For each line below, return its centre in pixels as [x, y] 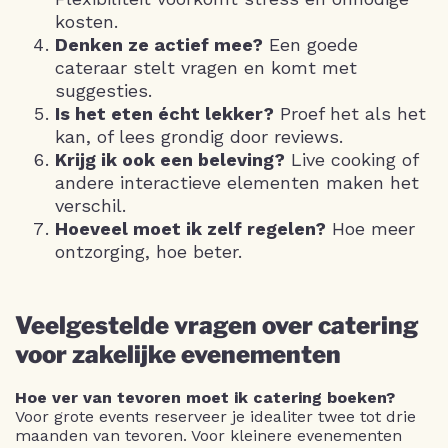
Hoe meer [370, 228]
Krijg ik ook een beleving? [170, 159]
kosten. [86, 21]
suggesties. [103, 90]
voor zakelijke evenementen [178, 354]
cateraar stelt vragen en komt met [206, 67]
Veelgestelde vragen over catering [217, 325]
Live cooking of [351, 159]
